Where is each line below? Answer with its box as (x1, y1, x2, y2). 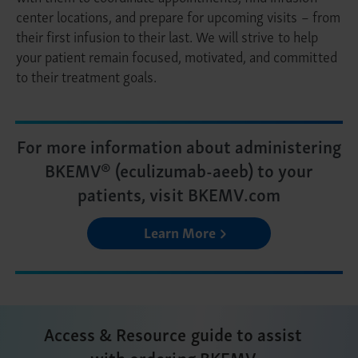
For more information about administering (16, 131, 342, 160)
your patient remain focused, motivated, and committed (16, 44, 337, 67)
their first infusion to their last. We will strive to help (16, 24, 318, 47)
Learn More (143, 220, 217, 243)
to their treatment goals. (16, 64, 157, 87)
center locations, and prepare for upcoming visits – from (16, 4, 340, 27)
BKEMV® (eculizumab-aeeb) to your (44, 155, 314, 184)
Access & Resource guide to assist (44, 319, 302, 348)
